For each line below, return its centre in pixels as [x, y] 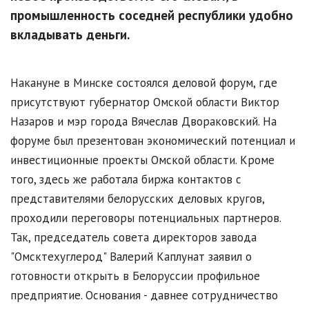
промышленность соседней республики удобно [152, 16]
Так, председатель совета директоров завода [133, 238]
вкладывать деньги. [70, 35]
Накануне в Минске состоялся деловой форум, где [144, 83]
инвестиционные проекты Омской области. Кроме [142, 160]
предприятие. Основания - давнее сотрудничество [144, 296]
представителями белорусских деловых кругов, [137, 199]
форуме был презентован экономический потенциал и [153, 141]
